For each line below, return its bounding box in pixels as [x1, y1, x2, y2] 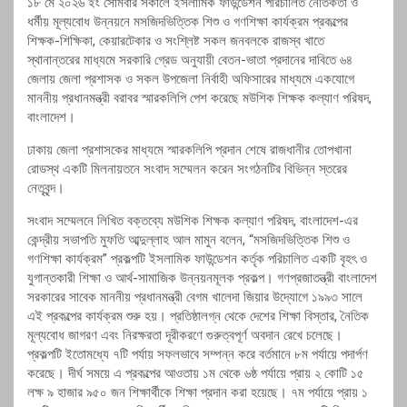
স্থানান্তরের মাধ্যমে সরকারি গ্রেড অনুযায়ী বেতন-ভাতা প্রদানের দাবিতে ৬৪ [27, 52, 352, 69]
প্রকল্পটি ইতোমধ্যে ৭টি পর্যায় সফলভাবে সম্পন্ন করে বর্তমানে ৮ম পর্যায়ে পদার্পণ [27, 346, 368, 363]
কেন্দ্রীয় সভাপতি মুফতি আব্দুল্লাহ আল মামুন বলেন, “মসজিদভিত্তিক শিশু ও [27, 232, 350, 249]
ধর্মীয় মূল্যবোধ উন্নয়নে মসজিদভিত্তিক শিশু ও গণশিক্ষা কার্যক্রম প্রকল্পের [27, 14, 348, 31]
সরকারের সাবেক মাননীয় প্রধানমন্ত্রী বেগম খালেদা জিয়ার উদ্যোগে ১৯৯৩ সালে [27, 289, 362, 306]
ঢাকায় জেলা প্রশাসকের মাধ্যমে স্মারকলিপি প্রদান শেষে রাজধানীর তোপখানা [27, 142, 352, 159]
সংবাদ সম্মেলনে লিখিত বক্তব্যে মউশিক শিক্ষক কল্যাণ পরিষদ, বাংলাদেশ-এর [27, 213, 358, 230]
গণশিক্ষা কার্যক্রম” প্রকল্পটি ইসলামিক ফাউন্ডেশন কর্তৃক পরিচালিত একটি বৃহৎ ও [27, 251, 367, 268]
